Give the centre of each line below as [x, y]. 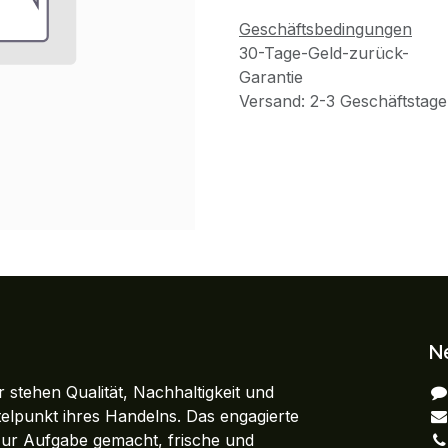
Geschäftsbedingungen [325, 28]
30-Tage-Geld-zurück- [324, 52]
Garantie [271, 76]
